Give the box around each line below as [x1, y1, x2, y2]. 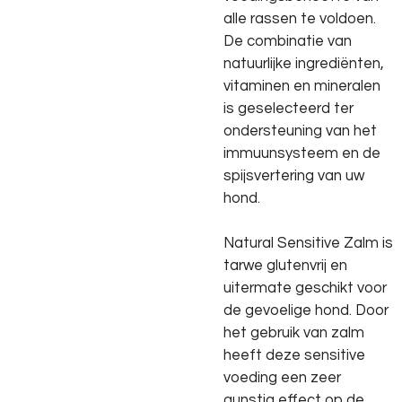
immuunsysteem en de [223, 144, 380, 161]
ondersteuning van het [223, 122, 377, 138]
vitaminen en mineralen [223, 77, 380, 93]
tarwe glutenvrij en [223, 257, 347, 273]
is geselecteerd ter [223, 100, 354, 116]
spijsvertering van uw [223, 167, 364, 183]
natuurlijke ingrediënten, [223, 55, 384, 71]
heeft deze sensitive [223, 346, 365, 363]
